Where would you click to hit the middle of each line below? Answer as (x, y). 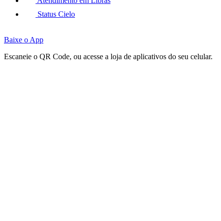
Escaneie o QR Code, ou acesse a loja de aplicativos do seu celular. (108, 56)
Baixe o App (24, 40)
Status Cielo (55, 14)
